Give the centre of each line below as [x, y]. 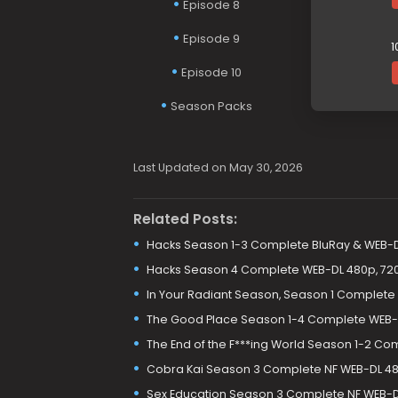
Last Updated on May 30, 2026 [218, 167]
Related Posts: [185, 219]
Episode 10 [211, 72]
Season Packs [211, 106]
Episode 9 [211, 39]
